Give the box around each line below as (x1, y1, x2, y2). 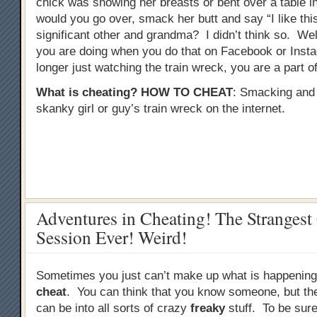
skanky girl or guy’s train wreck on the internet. (36, 101, 285, 115)
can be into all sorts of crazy (36, 301, 190, 315)
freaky (190, 301, 225, 315)
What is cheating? (36, 85, 137, 99)
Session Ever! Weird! (36, 224, 187, 249)
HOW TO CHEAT (137, 85, 233, 99)
